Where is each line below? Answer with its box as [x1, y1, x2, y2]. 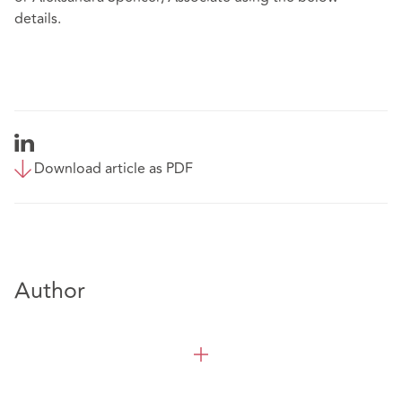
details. [14, 8, 68, 31]
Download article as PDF [34, 158, 193, 180]
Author [14, 273, 85, 309]
